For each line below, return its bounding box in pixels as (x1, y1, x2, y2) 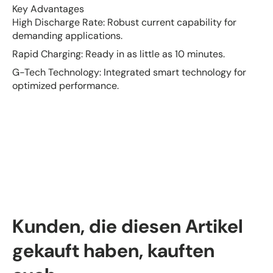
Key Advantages (12, 2, 84, 16)
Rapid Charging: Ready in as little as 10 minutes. (12, 48, 225, 61)
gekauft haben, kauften (12, 238, 214, 264)
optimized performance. (12, 79, 119, 93)
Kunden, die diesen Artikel (12, 214, 243, 239)
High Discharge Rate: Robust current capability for (12, 16, 236, 29)
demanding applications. (12, 29, 122, 43)
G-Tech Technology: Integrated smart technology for (12, 66, 246, 79)
